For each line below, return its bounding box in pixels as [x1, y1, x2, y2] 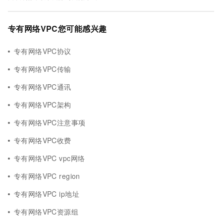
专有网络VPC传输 [14, 64, 71, 74]
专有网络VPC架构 [14, 100, 71, 110]
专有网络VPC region [14, 171, 80, 181]
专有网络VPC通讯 [14, 82, 71, 92]
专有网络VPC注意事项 [14, 117, 86, 127]
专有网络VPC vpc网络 [14, 153, 85, 163]
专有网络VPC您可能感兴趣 [8, 23, 107, 34]
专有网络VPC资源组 [14, 207, 79, 217]
